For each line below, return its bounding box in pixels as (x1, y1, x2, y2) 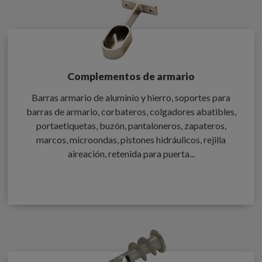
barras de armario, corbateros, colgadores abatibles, (26, 105, 236, 117)
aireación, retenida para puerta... (67, 147, 195, 159)
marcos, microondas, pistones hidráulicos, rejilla (36, 133, 226, 145)
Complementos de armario (67, 70, 195, 83)
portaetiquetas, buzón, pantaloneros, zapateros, (36, 119, 226, 131)
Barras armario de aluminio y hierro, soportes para (32, 91, 230, 103)
